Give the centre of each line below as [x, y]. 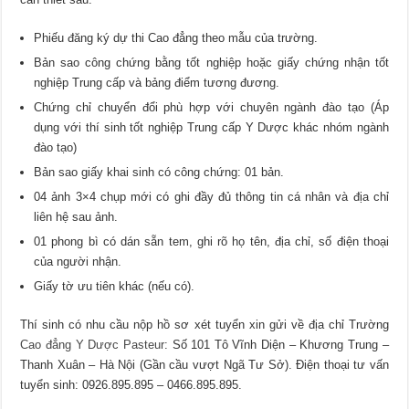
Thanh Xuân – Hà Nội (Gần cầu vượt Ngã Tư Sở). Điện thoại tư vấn [204, 365]
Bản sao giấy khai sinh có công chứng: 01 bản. [159, 173]
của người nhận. [78, 262]
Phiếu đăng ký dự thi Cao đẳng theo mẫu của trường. [176, 38]
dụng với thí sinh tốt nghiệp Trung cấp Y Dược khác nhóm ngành [211, 128]
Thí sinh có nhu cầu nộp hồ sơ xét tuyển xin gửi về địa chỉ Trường [204, 325]
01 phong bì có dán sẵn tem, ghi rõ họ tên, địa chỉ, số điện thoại [211, 242]
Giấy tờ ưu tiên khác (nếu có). [115, 287]
